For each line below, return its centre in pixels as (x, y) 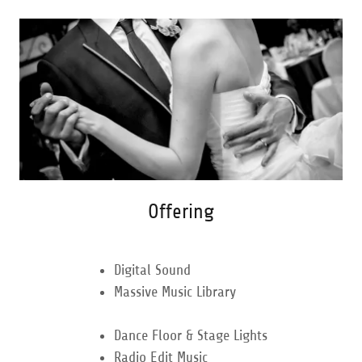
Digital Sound (152, 270)
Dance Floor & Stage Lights (190, 336)
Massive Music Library (175, 292)
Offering (181, 212)
